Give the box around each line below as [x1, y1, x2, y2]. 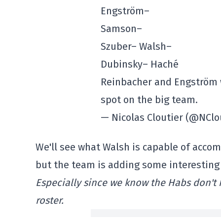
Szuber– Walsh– [101, 40, 172, 52]
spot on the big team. [101, 94, 198, 106]
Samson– [101, 23, 142, 35]
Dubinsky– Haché [101, 58, 179, 70]
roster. [36, 194, 64, 206]
